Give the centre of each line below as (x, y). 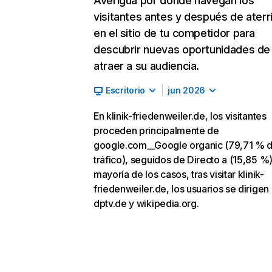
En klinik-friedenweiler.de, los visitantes (180, 116)
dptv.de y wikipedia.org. (146, 203)
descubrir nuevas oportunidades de (182, 49)
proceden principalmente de (156, 131)
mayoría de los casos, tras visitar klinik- (179, 174)
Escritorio (126, 90)
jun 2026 (186, 90)
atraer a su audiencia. (147, 66)
